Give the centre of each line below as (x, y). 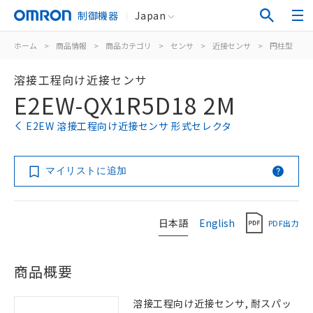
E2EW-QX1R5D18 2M (125, 105)
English (217, 223)
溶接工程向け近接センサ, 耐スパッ (212, 303)
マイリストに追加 (86, 170)
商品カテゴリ (129, 45)
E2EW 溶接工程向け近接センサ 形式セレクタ (129, 126)
